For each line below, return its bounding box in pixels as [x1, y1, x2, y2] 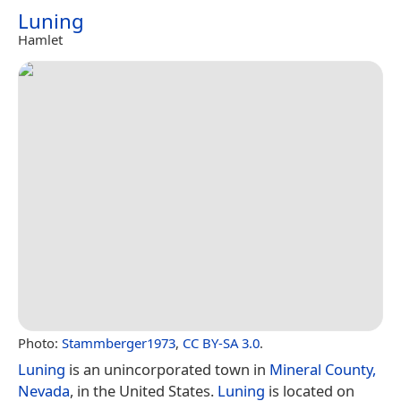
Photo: [18, 333, 62, 352]
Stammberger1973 [62, 333, 175, 352]
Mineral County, [269, 358, 376, 380]
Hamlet [18, 30, 63, 48]
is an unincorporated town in [65, 358, 269, 380]
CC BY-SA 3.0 [183, 333, 260, 352]
